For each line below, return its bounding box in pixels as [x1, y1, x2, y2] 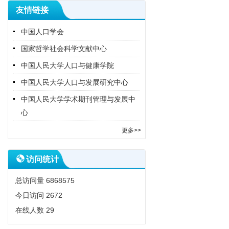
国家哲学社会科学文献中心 [21, 44, 107, 53]
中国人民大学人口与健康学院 [21, 61, 114, 70]
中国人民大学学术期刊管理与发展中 [21, 95, 135, 103]
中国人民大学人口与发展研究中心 [21, 78, 128, 86]
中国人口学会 [21, 28, 64, 36]
